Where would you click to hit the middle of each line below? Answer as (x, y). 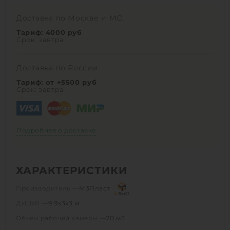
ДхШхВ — (32, 203)
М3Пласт (95, 188)
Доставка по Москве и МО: (71, 18)
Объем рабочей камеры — (61, 218)
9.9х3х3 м (64, 203)
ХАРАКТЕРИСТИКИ (72, 170)
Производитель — (47, 188)
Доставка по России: (59, 68)
